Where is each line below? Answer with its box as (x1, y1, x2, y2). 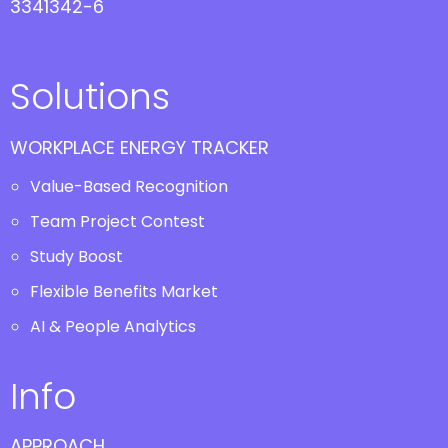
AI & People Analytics (30, 315, 196, 338)
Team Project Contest (30, 210, 205, 233)
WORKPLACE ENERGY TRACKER (10, 135, 269, 160)
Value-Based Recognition (30, 175, 228, 198)
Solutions (10, 71, 170, 122)
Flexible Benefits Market (30, 280, 218, 303)
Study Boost (30, 245, 123, 268)
